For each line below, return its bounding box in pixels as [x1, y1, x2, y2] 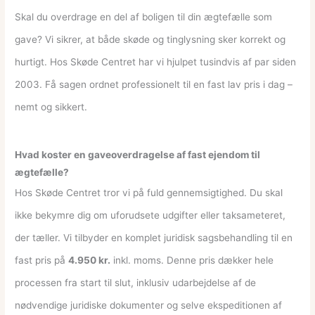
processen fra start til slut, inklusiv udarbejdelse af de [15, 276, 257, 288]
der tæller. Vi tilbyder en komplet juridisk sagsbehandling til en [15, 231, 293, 243]
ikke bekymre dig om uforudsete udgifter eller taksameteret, [15, 209, 286, 221]
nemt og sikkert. [15, 101, 88, 112]
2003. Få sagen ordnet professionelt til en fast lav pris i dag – [15, 78, 293, 90]
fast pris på [15, 254, 69, 266]
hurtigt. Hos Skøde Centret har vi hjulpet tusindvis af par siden [15, 56, 297, 67]
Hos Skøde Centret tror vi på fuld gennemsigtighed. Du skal [15, 186, 283, 198]
